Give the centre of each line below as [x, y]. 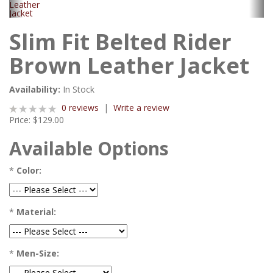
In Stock [79, 89]
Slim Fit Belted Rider [120, 42]
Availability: [35, 89]
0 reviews [80, 108]
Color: [29, 170]
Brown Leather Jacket [129, 66]
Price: [20, 120]
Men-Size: [38, 253]
